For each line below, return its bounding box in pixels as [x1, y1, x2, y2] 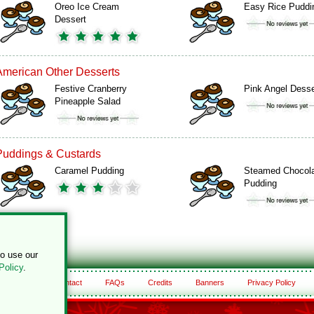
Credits [147, 278, 172, 287]
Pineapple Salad [55, 96, 121, 107]
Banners [195, 278, 224, 287]
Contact [55, 278, 82, 287]
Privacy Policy [247, 278, 296, 287]
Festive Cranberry [55, 83, 127, 94]
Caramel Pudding [55, 165, 124, 176]
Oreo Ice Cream [55, 1, 119, 12]
